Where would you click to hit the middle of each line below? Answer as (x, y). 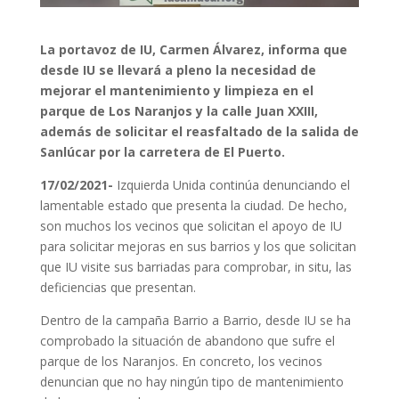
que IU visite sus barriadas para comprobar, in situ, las (195, 266)
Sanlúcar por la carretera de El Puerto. (162, 151)
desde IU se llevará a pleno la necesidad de (178, 69)
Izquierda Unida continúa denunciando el (231, 184)
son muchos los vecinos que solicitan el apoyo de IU (191, 225)
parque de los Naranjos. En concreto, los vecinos (181, 361)
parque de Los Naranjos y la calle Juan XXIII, (179, 110)
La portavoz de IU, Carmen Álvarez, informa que (193, 49)
